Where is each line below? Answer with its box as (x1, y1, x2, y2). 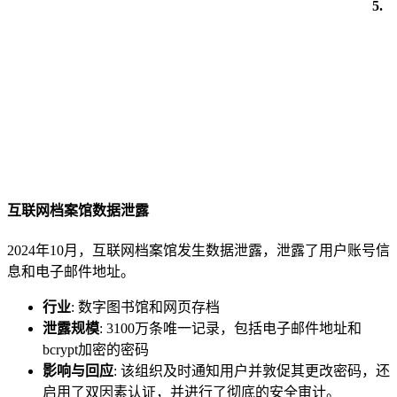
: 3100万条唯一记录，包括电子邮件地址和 (99, 321, 362, 337)
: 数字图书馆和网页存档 (71, 300, 220, 315)
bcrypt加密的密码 (43, 342, 149, 358)
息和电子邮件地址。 (7, 264, 135, 280)
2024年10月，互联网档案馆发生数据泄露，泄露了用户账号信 (7, 243, 390, 259)
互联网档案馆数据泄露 (7, 202, 149, 218)
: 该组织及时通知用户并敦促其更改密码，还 (113, 363, 390, 379)
